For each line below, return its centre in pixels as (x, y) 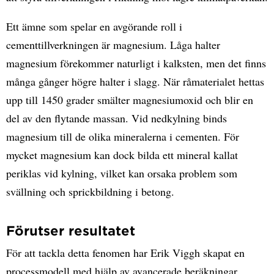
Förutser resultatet (71, 231)
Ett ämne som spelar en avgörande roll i (94, 27)
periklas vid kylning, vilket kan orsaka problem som (122, 173)
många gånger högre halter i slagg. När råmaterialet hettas (135, 82)
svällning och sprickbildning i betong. (90, 192)
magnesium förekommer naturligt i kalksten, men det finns (136, 63)
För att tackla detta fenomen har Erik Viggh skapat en (125, 253)
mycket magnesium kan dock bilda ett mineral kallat (122, 155)
